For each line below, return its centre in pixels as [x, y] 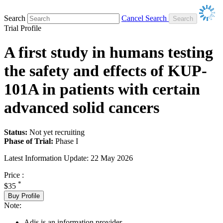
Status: [16, 132]
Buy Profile [24, 196]
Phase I [67, 141]
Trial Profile [23, 28]
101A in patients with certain [102, 89]
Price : [14, 175]
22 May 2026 [112, 158]
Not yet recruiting [57, 132]
